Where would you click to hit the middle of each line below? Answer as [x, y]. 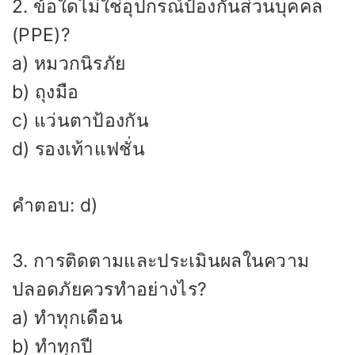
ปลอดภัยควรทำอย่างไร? [110, 290]
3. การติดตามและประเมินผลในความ [161, 261]
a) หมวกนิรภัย [69, 64]
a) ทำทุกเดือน [67, 318]
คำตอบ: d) [55, 205]
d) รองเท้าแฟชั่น [78, 149]
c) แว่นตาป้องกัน [80, 121]
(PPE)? [41, 35]
